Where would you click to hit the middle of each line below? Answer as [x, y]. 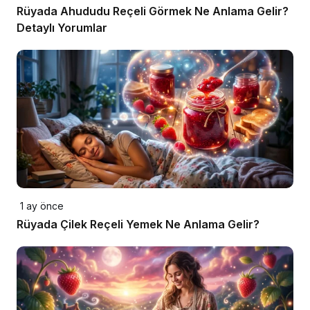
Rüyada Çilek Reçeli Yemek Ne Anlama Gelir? [138, 224]
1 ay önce [42, 206]
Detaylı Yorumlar [62, 27]
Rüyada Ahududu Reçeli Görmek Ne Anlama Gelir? [153, 11]
